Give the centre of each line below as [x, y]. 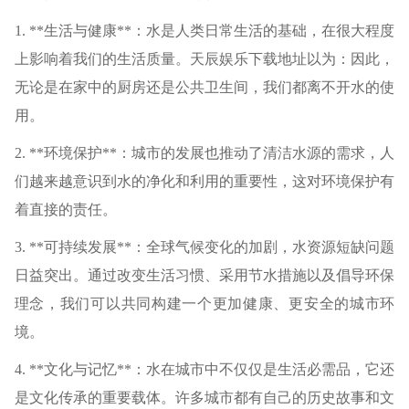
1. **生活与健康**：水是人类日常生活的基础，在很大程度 [204, 31]
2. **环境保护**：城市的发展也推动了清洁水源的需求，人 [204, 153]
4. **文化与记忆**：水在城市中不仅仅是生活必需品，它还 [204, 370]
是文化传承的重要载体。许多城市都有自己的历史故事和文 [204, 398]
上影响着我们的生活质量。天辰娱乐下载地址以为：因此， [204, 59]
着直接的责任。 [65, 210]
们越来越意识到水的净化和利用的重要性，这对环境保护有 [204, 182]
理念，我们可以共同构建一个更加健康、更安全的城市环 [204, 304]
